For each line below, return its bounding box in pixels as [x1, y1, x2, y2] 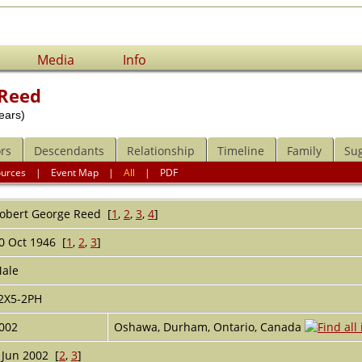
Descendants [33, 142, 104, 158]
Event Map [51, 165, 99, 179]
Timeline [217, 142, 264, 158]
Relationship [126, 142, 195, 158]
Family [286, 142, 322, 158]
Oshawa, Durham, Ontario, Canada [113, 318, 305, 335]
